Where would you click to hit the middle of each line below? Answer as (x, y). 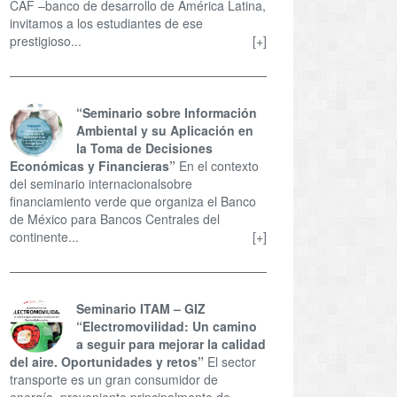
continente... (44, 236)
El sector (232, 361)
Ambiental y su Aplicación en (165, 130)
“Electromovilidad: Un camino (167, 326)
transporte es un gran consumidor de (114, 379)
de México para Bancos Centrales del (115, 218)
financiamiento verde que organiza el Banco (133, 201)
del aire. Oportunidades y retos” (107, 361)
